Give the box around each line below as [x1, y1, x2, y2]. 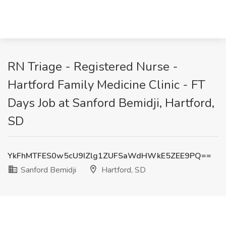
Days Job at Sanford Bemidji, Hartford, [8, 95, 214, 111]
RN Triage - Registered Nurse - [8, 59, 178, 75]
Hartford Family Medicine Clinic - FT [8, 77, 205, 93]
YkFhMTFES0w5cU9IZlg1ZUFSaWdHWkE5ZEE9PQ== [8, 150, 211, 161]
